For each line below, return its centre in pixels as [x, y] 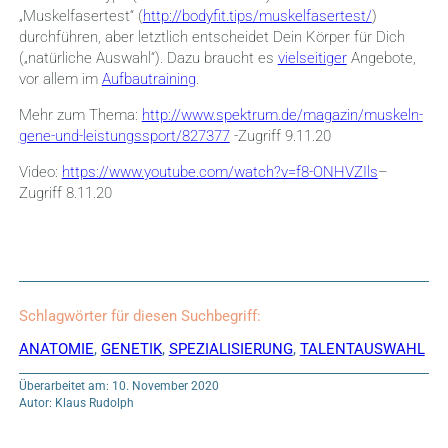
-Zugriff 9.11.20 [280, 136]
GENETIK [131, 349]
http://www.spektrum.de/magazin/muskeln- [282, 115]
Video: [40, 172]
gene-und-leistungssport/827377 [124, 136]
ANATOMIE [56, 349]
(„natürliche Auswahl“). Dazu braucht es [148, 57]
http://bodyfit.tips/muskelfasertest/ [257, 15]
